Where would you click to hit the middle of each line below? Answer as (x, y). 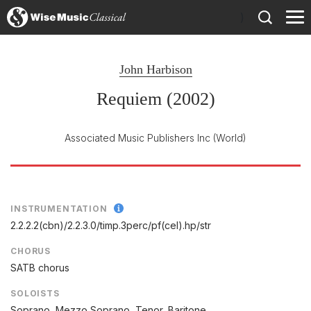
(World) (230, 138)
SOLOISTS (35, 294)
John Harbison (155, 69)
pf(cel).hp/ (176, 226)
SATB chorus (40, 268)
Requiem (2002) (155, 99)
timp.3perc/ (126, 226)
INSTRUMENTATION (59, 209)
